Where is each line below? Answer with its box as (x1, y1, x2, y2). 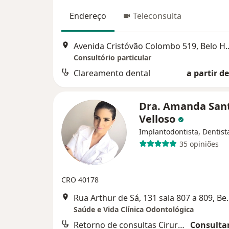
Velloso (139, 112, 178, 126)
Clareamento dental (74, 67, 150, 79)
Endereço (70, 10, 106, 21)
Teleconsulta (133, 10, 181, 21)
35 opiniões (179, 139, 219, 149)
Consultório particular (74, 53, 151, 63)
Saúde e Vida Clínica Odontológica (74, 204, 194, 215)
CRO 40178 (61, 175, 99, 185)
